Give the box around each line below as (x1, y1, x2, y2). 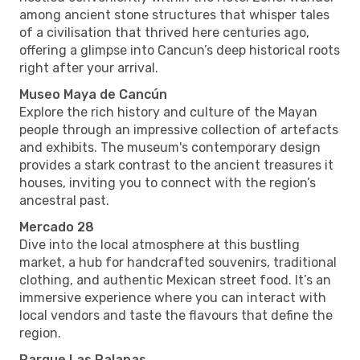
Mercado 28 (19, 219, 94, 235)
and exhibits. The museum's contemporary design (19, 139, 321, 155)
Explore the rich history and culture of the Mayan (19, 104, 317, 120)
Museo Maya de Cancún (19, 86, 167, 102)
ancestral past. (19, 192, 109, 208)
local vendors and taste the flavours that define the (19, 307, 333, 323)
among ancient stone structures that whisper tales (19, 6, 329, 22)
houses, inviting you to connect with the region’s (19, 174, 316, 190)
